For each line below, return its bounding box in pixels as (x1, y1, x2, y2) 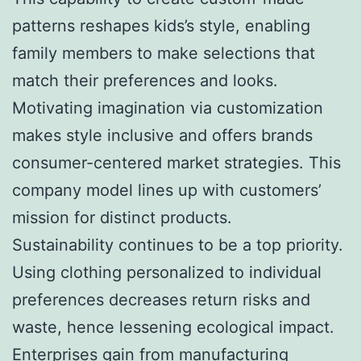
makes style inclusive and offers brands (12, 125, 313, 145)
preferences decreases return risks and (12, 289, 310, 309)
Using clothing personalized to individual (12, 262, 322, 282)
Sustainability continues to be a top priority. (12, 234, 343, 255)
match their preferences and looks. (12, 70, 278, 90)
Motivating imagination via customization (12, 98, 323, 118)
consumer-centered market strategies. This (12, 152, 341, 172)
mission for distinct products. (12, 207, 232, 227)
